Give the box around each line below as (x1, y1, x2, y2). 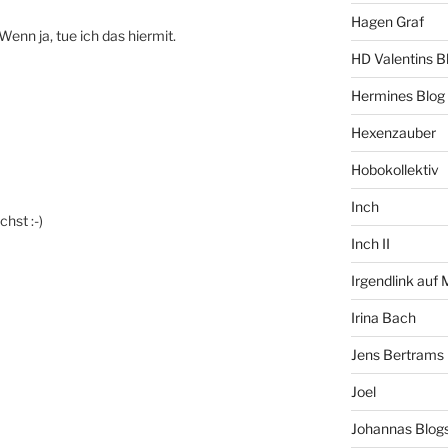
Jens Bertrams (350, 346, 444, 364)
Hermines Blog (350, 87, 445, 105)
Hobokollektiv (350, 161, 439, 179)
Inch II (350, 235, 390, 253)
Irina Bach (350, 309, 416, 327)
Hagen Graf (350, 13, 424, 31)
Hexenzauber (350, 124, 436, 142)
